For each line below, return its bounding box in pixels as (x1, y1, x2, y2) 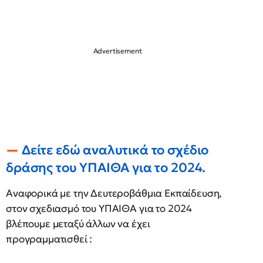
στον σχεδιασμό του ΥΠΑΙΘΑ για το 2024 (6, 202, 193, 215)
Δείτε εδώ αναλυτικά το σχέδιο (21, 142, 209, 158)
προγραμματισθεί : (6, 232, 93, 245)
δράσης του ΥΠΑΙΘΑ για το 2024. (6, 160, 206, 176)
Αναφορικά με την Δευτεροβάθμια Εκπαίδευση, (6, 187, 222, 200)
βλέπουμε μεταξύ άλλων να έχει (6, 217, 150, 230)
